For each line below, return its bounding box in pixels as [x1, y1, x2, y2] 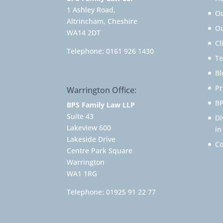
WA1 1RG [67, 168, 98, 178]
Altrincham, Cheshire [67, 16, 138, 26]
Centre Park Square [67, 145, 133, 155]
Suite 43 [67, 111, 94, 121]
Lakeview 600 [67, 122, 111, 132]
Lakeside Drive [67, 134, 116, 144]
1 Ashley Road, [67, 4, 116, 14]
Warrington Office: [67, 84, 137, 96]
